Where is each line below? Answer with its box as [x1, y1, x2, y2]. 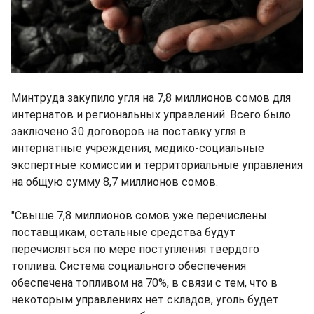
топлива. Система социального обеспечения [11, 259, 246, 273]
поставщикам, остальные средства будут [11, 225, 235, 239]
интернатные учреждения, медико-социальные [11, 141, 264, 155]
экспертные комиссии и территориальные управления [11, 158, 303, 172]
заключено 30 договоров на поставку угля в [11, 124, 246, 138]
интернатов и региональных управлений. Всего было [11, 107, 291, 121]
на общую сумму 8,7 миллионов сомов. [11, 175, 218, 189]
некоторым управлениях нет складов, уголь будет [11, 292, 279, 306]
